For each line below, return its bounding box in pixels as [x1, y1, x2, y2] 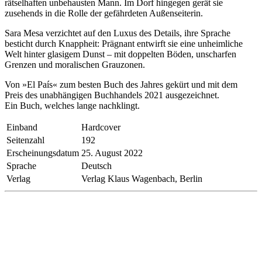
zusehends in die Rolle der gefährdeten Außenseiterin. [5, 8, 203, 19]
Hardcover [81, 122, 120, 133]
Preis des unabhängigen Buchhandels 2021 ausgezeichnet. [5, 90, 219, 101]
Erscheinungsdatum [6, 148, 79, 158]
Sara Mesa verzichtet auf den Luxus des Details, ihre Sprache [5, 28, 230, 39]
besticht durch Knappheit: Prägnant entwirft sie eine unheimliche [5, 39, 243, 49]
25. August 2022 [81, 148, 143, 158]
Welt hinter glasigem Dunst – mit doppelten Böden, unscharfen [5, 49, 236, 60]
